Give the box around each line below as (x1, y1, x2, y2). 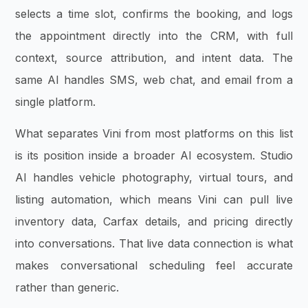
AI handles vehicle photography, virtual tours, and (15, 170, 293, 184)
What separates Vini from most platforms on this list (15, 126, 293, 140)
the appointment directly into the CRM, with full (15, 28, 293, 43)
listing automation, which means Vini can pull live (15, 192, 293, 206)
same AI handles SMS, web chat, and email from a (15, 72, 293, 87)
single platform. (15, 94, 96, 109)
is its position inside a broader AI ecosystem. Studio (15, 148, 293, 162)
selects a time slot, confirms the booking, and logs (15, 6, 293, 21)
